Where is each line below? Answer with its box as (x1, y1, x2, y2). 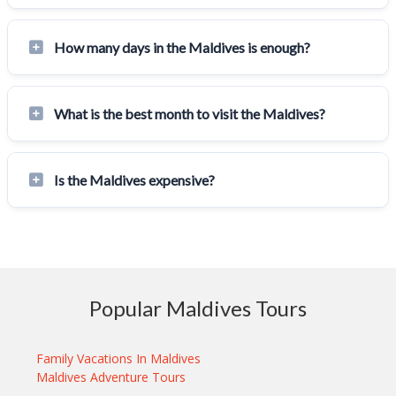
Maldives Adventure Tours (36, 368, 187, 385)
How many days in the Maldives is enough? (54, 38, 310, 56)
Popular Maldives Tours (89, 294, 307, 321)
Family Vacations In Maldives (36, 349, 202, 367)
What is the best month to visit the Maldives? (54, 104, 325, 122)
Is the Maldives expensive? (54, 171, 215, 188)
